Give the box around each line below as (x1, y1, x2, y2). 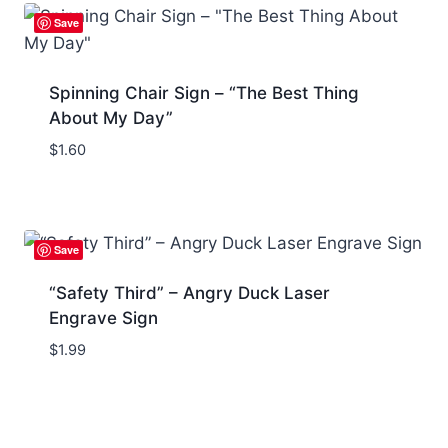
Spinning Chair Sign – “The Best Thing (48, 82, 359, 103)
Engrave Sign (48, 308, 158, 329)
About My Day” (48, 107, 173, 128)
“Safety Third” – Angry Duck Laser (48, 283, 330, 304)
